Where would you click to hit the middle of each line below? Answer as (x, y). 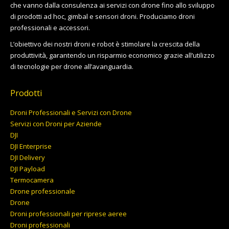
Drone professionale (43, 191)
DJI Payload (28, 169)
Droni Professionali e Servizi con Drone (71, 112)
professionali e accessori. (50, 28)
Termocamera (32, 180)
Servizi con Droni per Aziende (56, 124)
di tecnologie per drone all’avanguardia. (72, 66)
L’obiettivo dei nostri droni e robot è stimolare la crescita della (105, 44)
